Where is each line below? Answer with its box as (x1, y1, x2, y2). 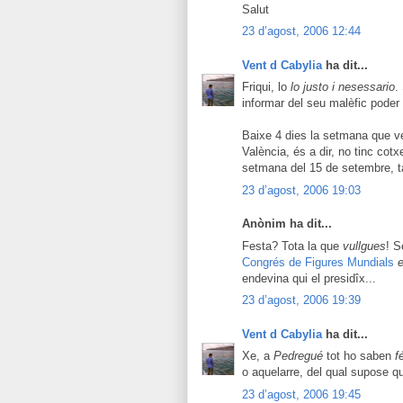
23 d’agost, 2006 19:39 (242, 293, 361, 307)
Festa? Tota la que (242, 238, 343, 253)
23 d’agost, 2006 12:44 (242, 24, 361, 38)
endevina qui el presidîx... (242, 271, 376, 285)
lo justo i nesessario (291, 80, 395, 94)
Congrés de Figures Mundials (242, 255, 394, 269)
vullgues (343, 238, 386, 253)
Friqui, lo (242, 80, 291, 94)
